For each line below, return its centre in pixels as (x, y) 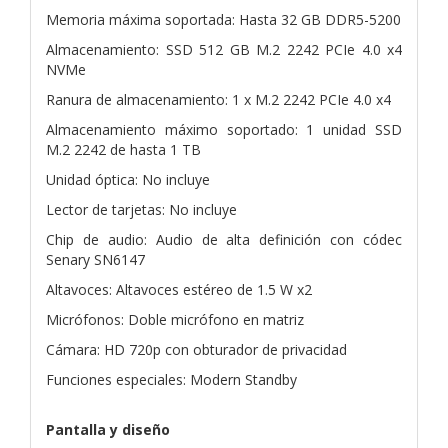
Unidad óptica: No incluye (128, 179)
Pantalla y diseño (108, 429)
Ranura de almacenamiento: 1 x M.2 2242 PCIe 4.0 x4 (218, 99)
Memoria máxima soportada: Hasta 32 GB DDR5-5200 (223, 19)
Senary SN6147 (95, 259)
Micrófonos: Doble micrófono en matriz (175, 319)
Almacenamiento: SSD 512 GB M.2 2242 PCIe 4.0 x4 (224, 49)
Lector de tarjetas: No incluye (141, 209)
